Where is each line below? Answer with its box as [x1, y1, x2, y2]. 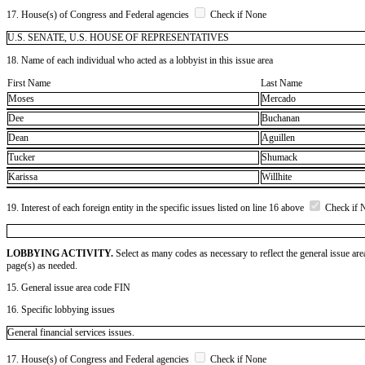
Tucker [8, 152, 35, 164]
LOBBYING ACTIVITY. [7, 247, 113, 259]
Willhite [262, 171, 292, 183]
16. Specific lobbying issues [7, 303, 115, 315]
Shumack [262, 152, 297, 164]
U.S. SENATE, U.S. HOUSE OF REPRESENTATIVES [7, 31, 229, 43]
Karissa [8, 171, 37, 183]
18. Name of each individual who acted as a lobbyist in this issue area [7, 54, 273, 66]
